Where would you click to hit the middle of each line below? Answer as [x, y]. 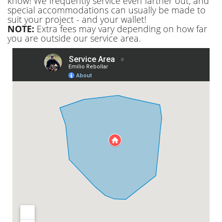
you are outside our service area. [74, 38]
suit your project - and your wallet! [77, 19]
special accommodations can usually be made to [107, 10]
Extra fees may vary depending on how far [121, 28]
